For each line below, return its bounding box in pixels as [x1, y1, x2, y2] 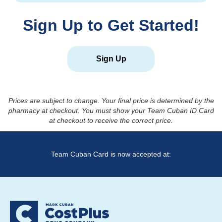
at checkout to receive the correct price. [49, 116, 173, 125]
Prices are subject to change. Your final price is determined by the [8, 97, 214, 105]
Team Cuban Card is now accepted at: [51, 150, 171, 159]
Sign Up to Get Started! [23, 16, 199, 35]
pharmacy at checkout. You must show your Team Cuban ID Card [8, 107, 214, 115]
